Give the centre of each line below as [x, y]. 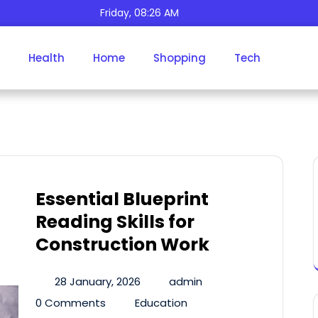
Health [46, 57]
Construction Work [122, 244]
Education [161, 302]
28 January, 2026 [97, 281]
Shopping [180, 57]
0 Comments [71, 302]
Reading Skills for [115, 221]
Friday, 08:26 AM [139, 13]
